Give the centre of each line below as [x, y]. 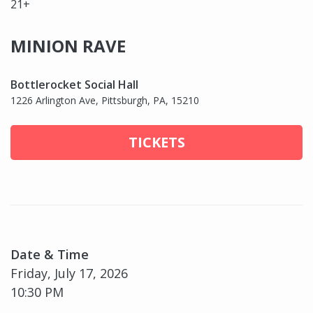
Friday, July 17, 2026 [69, 273]
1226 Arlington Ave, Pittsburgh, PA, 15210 [105, 100]
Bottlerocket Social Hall [74, 84]
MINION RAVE [68, 45]
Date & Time [50, 254]
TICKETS [156, 142]
